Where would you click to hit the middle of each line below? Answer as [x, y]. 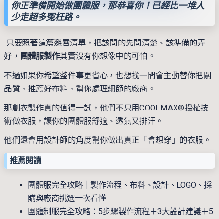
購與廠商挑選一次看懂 [67, 198]
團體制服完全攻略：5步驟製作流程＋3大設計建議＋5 [121, 212]
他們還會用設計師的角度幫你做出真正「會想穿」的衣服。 [108, 140]
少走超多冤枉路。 [46, 17]
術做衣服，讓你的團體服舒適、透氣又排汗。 [84, 121]
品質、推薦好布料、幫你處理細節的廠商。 [80, 88]
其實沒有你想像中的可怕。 [108, 56]
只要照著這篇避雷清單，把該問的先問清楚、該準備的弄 [105, 43]
